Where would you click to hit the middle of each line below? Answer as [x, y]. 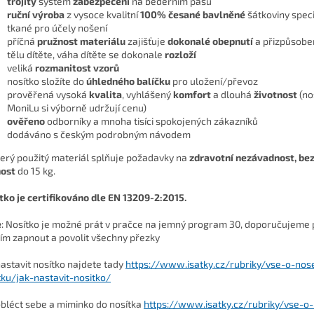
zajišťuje [146, 41]
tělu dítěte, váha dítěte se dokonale [85, 55]
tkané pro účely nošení [57, 28]
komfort [192, 95]
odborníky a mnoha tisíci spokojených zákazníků [152, 121]
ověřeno [26, 121]
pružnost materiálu [81, 41]
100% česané [170, 15]
